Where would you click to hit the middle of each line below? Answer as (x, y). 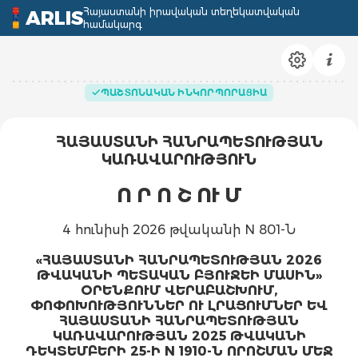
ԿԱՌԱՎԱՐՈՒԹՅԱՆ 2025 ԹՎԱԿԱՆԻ (179, 336)
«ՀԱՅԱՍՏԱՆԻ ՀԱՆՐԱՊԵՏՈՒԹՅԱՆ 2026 (179, 260)
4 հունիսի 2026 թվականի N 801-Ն (179, 230)
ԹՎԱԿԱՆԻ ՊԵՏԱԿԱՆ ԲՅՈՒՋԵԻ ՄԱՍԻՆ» (179, 275)
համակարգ (113, 24)
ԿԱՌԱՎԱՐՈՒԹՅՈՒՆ (179, 160)
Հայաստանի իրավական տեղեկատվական (191, 11)
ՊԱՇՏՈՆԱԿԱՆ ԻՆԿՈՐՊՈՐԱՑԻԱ (184, 92)
